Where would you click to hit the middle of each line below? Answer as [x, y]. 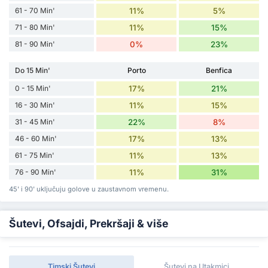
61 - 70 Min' [35, 10]
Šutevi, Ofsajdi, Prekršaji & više [89, 223]
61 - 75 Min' [35, 155]
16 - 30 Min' [35, 105]
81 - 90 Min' [35, 44]
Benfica [219, 70]
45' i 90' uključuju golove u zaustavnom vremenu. [89, 189]
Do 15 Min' [33, 70]
